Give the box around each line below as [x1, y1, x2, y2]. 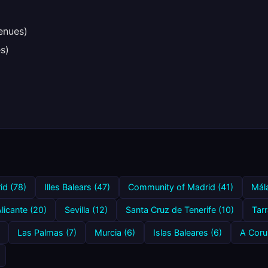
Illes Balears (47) [44, 182, 110, 192]
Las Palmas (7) [17, 227, 77, 237]
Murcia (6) [95, 227, 135, 237]
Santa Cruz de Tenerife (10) [126, 205, 234, 215]
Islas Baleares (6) [153, 227, 222, 237]
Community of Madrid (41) [128, 182, 233, 192]
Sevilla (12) [65, 205, 108, 215]
